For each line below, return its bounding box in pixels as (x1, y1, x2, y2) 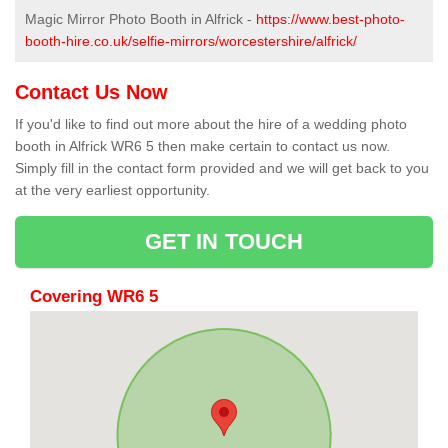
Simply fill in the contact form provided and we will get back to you (15, 160, 429, 177)
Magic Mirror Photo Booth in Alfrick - (25, 11, 256, 28)
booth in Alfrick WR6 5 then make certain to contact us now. (15, 138, 390, 155)
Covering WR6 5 (30, 287, 158, 307)
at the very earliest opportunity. (15, 182, 210, 199)
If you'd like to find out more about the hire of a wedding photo (15, 116, 407, 133)
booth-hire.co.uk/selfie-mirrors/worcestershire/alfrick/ (25, 33, 357, 50)
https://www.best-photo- (256, 11, 405, 28)
